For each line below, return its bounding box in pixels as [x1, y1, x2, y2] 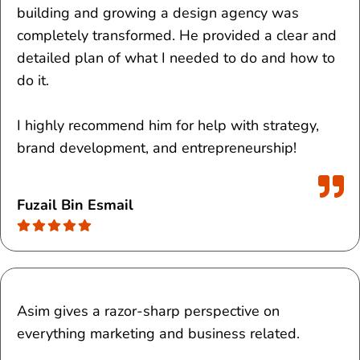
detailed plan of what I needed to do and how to [17, 48, 335, 68]
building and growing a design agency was [17, 3, 299, 23]
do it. [17, 71, 49, 91]
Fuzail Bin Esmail [17, 194, 133, 215]
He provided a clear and [175, 26, 337, 46]
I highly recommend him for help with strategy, [17, 116, 319, 136]
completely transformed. [17, 26, 175, 46]
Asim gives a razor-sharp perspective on [17, 301, 280, 321]
